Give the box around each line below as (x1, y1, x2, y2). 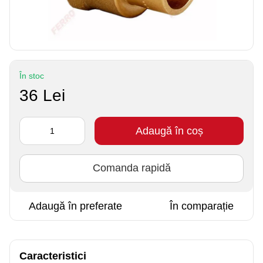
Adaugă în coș (135, 124, 203, 137)
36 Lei (19, 86, 65, 104)
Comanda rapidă (92, 162, 171, 174)
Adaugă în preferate (29, 200, 122, 212)
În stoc (19, 70, 44, 80)
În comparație (170, 200, 234, 212)
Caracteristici (19, 249, 86, 262)
